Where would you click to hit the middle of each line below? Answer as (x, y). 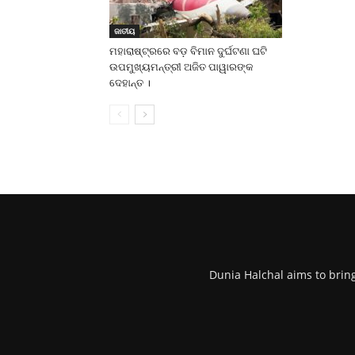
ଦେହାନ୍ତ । (130, 83)
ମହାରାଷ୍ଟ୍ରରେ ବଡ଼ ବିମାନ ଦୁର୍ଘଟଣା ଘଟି (188, 51)
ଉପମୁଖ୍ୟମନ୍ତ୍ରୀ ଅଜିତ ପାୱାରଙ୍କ (181, 67)
